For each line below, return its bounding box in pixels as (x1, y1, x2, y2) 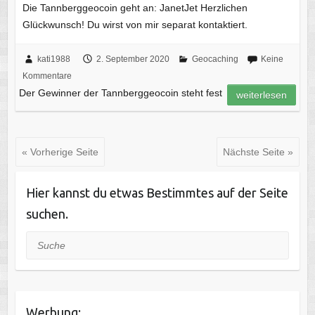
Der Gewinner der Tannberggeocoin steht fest (18, 86, 222, 98)
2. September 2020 (96, 53, 169, 64)
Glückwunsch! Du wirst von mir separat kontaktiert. (22, 18, 247, 30)
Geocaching (191, 53, 238, 64)
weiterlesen (236, 89, 288, 101)
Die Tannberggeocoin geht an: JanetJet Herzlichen (22, 1, 247, 13)
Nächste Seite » (223, 146, 294, 157)
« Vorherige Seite (21, 146, 98, 157)
